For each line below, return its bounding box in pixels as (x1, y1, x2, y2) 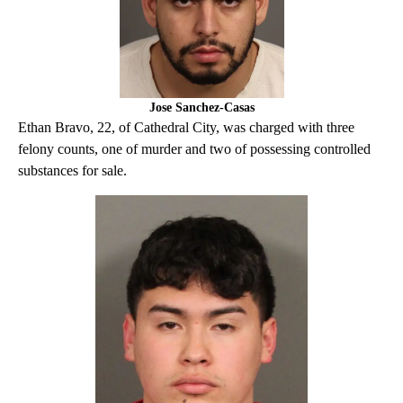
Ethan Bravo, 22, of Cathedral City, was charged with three (18, 120, 354, 136)
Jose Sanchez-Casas (148, 101, 255, 115)
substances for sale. (18, 163, 127, 179)
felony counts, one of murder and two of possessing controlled (18, 141, 371, 157)
